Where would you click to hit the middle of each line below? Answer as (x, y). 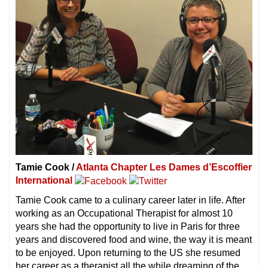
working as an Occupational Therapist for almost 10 (124, 213)
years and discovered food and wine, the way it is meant (134, 239)
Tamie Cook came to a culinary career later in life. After (130, 200)
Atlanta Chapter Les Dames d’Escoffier (164, 167)
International (44, 180)
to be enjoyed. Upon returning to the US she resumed (128, 252)
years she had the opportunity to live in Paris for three (128, 226)
